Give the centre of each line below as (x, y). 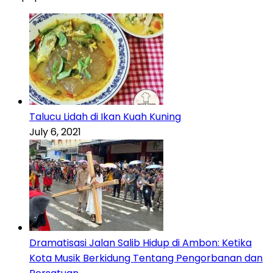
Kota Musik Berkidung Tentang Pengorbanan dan (146, 258)
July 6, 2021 (55, 132)
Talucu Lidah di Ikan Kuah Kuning (105, 117)
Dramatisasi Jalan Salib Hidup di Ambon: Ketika (140, 243)
